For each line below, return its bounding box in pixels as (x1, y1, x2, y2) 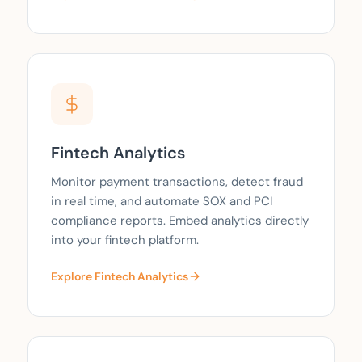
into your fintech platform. (51, 232, 199, 249)
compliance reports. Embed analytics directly (51, 213, 309, 229)
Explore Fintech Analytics (51, 269, 188, 284)
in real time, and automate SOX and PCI (51, 193, 273, 210)
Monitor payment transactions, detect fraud (51, 174, 303, 191)
